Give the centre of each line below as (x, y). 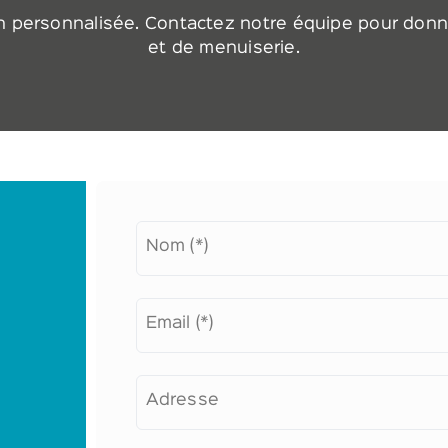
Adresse (182, 400)
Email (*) (179, 323)
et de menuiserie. (224, 48)
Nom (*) (177, 246)
